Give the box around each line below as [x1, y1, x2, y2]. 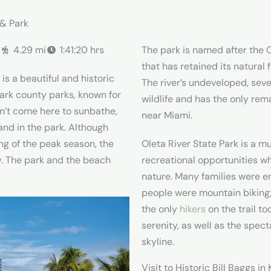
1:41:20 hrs [59, 44, 104, 57]
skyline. [142, 235, 174, 249]
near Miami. [142, 109, 192, 122]
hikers [180, 203, 206, 216]
